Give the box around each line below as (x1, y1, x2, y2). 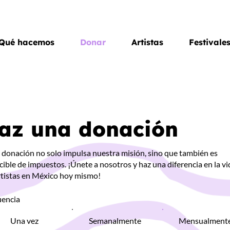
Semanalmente (88, 215, 141, 225)
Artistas (131, 37, 163, 47)
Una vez (10, 215, 39, 225)
